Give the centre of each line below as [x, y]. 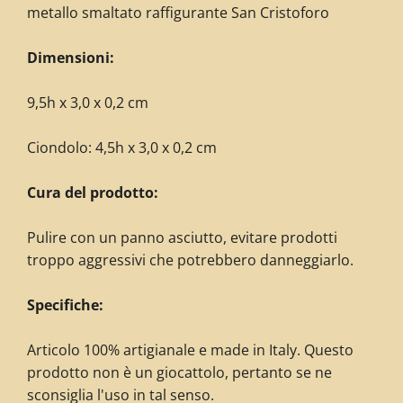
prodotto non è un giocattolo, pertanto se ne [179, 372]
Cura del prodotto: [93, 193]
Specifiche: [65, 305]
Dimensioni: [71, 58]
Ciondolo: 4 [65, 148]
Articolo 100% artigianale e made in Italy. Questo [190, 350]
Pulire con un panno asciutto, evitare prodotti [182, 237]
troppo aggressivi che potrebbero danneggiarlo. [190, 260]
